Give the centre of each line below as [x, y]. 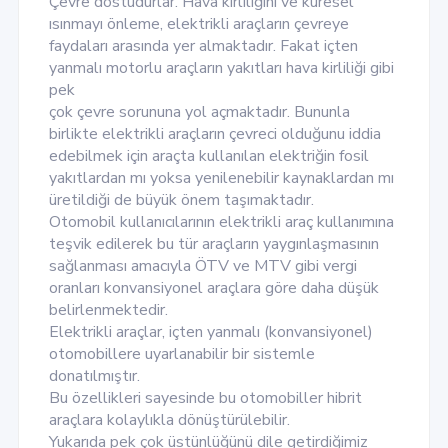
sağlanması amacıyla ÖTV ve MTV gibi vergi [202, 266]
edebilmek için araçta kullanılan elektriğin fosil [208, 156]
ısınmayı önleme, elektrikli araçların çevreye [198, 24]
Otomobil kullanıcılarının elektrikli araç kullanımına [221, 222]
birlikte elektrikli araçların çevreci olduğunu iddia [214, 134]
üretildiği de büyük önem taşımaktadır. [181, 200]
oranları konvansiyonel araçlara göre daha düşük [213, 288]
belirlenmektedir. [108, 310]
